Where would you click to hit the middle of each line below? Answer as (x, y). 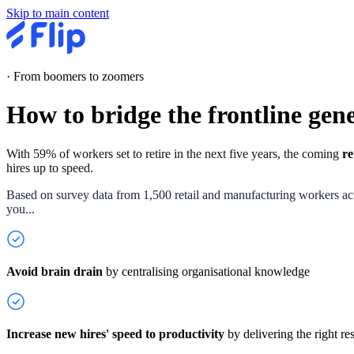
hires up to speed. (50, 168)
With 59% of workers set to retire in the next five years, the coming (174, 153)
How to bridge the (107, 115)
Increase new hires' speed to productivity (115, 333)
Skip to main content (58, 13)
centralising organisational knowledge (216, 271)
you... (21, 209)
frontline (258, 115)
